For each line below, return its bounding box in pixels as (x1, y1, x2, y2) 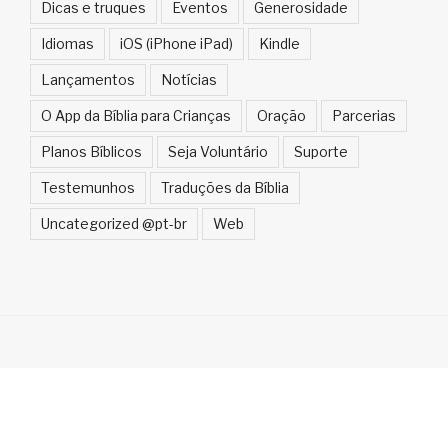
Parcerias (332, 106, 396, 124)
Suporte (294, 142, 348, 160)
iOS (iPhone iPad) (120, 34, 233, 52)
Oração (257, 106, 306, 124)
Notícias (161, 70, 217, 88)
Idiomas (41, 34, 94, 52)
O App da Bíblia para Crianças (41, 106, 231, 124)
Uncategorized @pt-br (41, 214, 187, 232)
